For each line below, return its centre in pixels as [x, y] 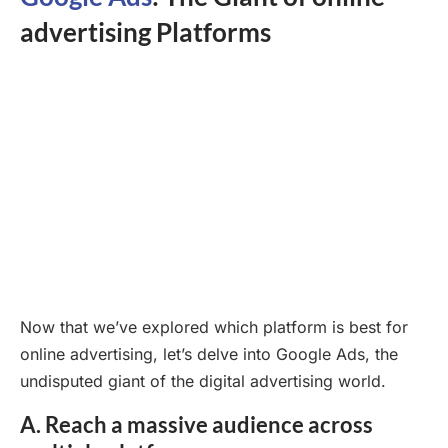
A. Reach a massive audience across [196, 424]
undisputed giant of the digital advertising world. [203, 380]
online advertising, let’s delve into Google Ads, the [209, 353]
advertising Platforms [145, 32]
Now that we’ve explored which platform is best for [214, 326]
